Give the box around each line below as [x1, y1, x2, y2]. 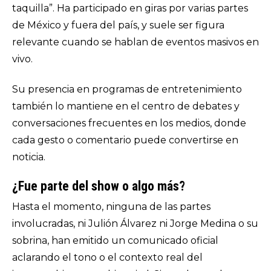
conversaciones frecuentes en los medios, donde [12, 117, 246, 129]
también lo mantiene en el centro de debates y [12, 100, 240, 112]
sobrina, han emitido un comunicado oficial [12, 235, 218, 246]
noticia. [12, 151, 45, 163]
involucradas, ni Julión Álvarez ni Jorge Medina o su [12, 218, 258, 229]
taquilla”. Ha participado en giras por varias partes [12, 2, 248, 14]
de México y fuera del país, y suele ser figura [12, 19, 224, 31]
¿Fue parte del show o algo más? [12, 178, 185, 194]
